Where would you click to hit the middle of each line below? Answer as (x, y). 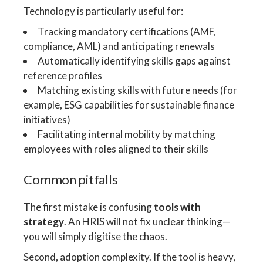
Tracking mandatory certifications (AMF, (127, 31)
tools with (178, 207)
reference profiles (63, 75)
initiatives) (47, 119)
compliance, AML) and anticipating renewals (119, 46)
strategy (44, 222)
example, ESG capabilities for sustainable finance (129, 104)
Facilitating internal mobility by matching (127, 134)
